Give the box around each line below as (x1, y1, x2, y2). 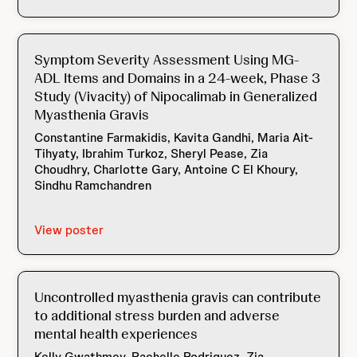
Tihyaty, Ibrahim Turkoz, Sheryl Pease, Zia (34, 145, 269, 162)
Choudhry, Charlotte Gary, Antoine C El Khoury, (34, 161, 299, 178)
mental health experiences (34, 324, 198, 343)
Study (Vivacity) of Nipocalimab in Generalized (34, 87, 318, 105)
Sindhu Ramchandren (34, 177, 152, 194)
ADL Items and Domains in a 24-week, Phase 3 (34, 69, 321, 87)
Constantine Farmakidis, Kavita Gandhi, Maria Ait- (34, 129, 314, 146)
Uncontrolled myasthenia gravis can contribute (34, 288, 322, 306)
